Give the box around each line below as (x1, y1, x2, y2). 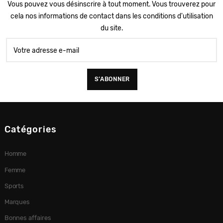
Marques (4, 198, 30, 206)
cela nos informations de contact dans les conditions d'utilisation (10, 11, 213, 20)
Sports (4, 182, 24, 190)
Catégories (4, 124, 57, 135)
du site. (100, 23, 123, 32)
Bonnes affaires (4, 214, 52, 222)
